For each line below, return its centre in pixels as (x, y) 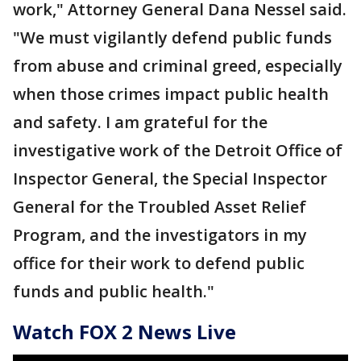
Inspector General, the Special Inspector (170, 178)
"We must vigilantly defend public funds (172, 37)
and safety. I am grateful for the (140, 122)
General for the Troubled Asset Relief (160, 207)
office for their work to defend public (159, 263)
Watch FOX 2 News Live (124, 332)
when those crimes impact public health (171, 94)
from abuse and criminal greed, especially (178, 66)
